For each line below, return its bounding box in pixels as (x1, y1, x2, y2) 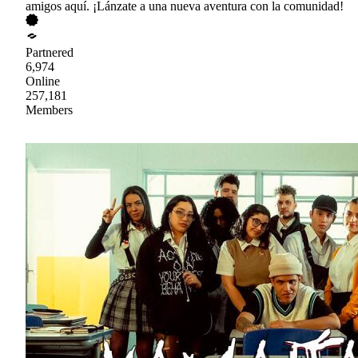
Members (26, 102, 73, 117)
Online (26, 74, 60, 88)
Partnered (26, 45, 74, 59)
